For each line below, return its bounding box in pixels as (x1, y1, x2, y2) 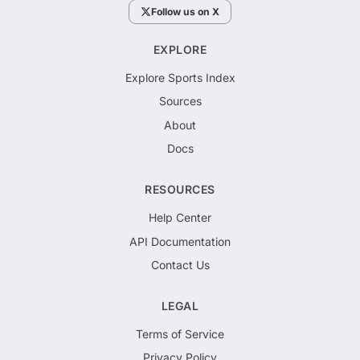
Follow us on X (151, 5, 219, 18)
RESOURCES (145, 182, 215, 196)
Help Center (149, 210, 211, 224)
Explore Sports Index (125, 70, 235, 84)
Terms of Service (136, 326, 224, 341)
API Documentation (129, 234, 231, 248)
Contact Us (150, 258, 210, 272)
